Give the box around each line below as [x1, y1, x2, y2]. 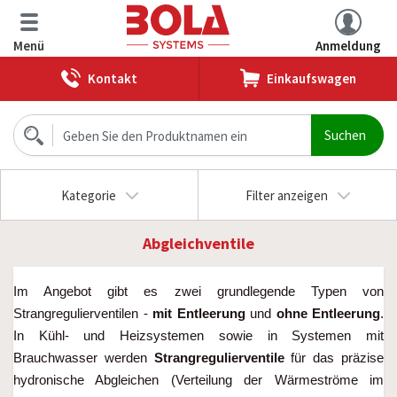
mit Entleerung [152, 306, 245, 321]
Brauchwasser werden [13, 350, 154, 365]
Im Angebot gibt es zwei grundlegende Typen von [13, 284, 384, 299]
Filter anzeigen [245, 187, 328, 204]
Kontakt [88, 70, 137, 87]
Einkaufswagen [267, 70, 356, 87]
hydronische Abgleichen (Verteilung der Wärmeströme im [13, 372, 384, 387]
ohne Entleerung [276, 306, 380, 321]
